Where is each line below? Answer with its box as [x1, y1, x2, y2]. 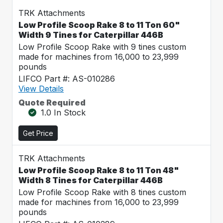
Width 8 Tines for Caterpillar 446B [18, 175, 163, 185]
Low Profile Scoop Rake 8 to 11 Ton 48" [18, 165, 179, 175]
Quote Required [18, 98, 86, 108]
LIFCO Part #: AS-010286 [18, 74, 115, 84]
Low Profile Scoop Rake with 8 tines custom [18, 187, 186, 197]
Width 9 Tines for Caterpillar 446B [18, 30, 163, 40]
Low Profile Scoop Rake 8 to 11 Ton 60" [18, 20, 180, 30]
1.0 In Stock [41, 108, 86, 117]
